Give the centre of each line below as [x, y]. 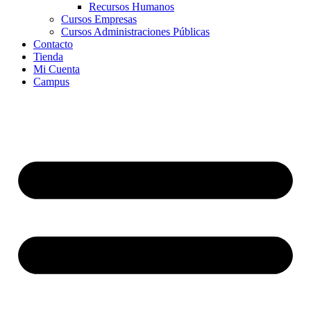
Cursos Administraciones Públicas [135, 31]
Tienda [48, 56]
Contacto [53, 44]
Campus [51, 81]
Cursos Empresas [99, 19]
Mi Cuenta [57, 69]
